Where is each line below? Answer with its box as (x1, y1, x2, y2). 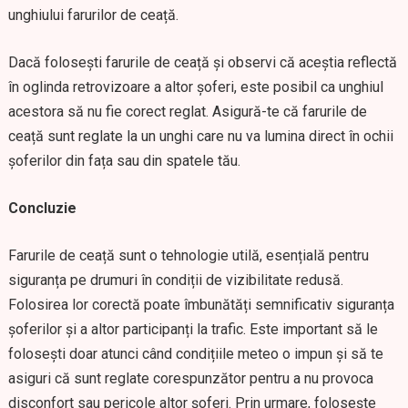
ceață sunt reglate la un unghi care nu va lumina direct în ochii (7, 127, 393, 145)
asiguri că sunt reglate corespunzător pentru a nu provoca (7, 370, 373, 387)
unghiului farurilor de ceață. (7, 6, 178, 24)
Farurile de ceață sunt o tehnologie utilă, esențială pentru (7, 247, 369, 264)
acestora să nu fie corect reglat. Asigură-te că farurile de (7, 103, 367, 120)
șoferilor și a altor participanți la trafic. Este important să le (7, 321, 378, 338)
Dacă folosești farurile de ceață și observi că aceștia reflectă (7, 54, 397, 71)
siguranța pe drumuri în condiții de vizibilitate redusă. (7, 271, 343, 289)
